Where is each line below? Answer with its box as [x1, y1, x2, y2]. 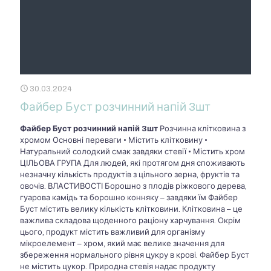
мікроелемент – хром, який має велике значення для [20, 239, 224, 248]
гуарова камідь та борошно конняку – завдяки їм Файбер [20, 193, 238, 202]
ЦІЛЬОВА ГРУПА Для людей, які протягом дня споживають [20, 158, 245, 168]
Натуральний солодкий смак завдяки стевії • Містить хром [20, 147, 245, 156]
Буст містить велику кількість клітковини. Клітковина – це [20, 204, 243, 214]
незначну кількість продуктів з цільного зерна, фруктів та [20, 170, 240, 179]
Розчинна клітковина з [158, 124, 246, 133]
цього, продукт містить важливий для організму [20, 227, 205, 237]
